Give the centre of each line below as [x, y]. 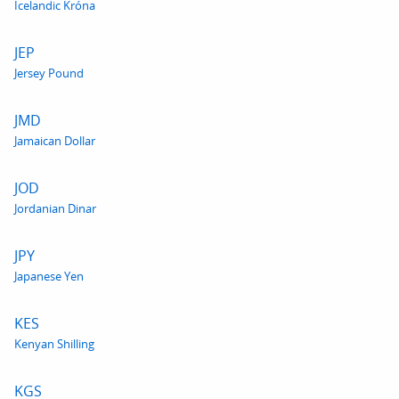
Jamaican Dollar [55, 141]
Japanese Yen [49, 276]
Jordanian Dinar [55, 208]
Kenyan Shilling [54, 344]
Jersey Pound [49, 73]
